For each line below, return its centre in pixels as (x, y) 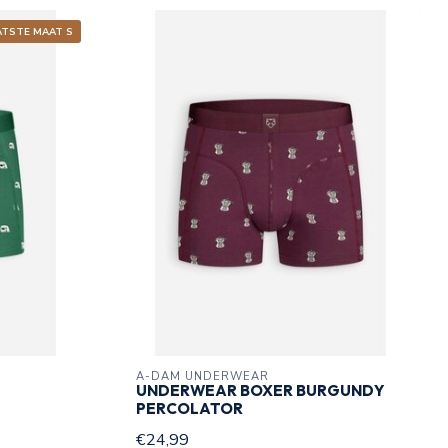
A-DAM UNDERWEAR (202, 377)
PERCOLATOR (189, 409)
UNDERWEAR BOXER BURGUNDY (260, 391)
